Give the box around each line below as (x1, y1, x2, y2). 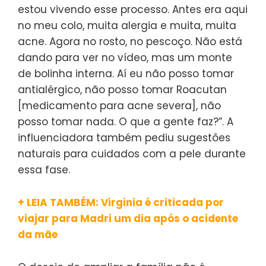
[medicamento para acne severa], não (18, 99, 221, 113)
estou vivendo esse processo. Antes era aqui (18, 2, 248, 17)
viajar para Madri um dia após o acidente (18, 211, 238, 226)
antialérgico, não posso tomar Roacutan (18, 83, 227, 97)
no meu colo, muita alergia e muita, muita (18, 18, 236, 33)
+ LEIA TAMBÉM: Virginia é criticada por (18, 195, 224, 210)
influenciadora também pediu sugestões (18, 131, 230, 145)
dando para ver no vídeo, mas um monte (18, 50, 232, 65)
